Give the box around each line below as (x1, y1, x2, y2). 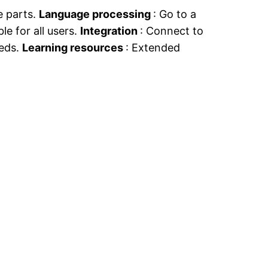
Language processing (39, 8, 154, 21)
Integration (80, 25, 141, 38)
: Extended (126, 41, 181, 54)
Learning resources (22, 41, 126, 54)
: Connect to (140, 25, 204, 38)
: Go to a (153, 8, 197, 21)
